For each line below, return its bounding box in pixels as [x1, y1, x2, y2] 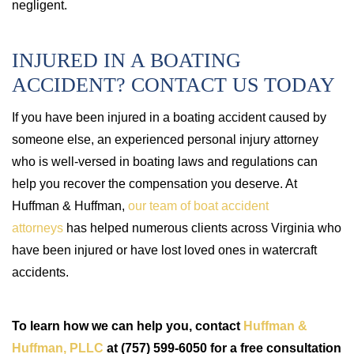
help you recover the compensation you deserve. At [12, 177, 297, 190]
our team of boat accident [128, 199, 269, 213]
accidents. [12, 265, 69, 279]
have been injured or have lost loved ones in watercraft [12, 243, 317, 257]
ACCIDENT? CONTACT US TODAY [12, 73, 335, 96]
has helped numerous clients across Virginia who [63, 221, 341, 235]
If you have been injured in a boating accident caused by [12, 111, 326, 124]
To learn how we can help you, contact [12, 319, 243, 333]
